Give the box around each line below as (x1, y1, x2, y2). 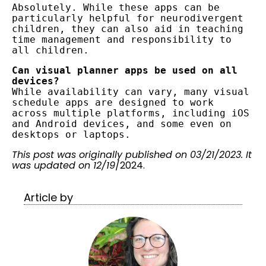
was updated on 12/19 (12, 158, 115, 172)
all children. (12, 44, 89, 56)
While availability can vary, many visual (12, 85, 249, 97)
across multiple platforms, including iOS (12, 107, 249, 119)
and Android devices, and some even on (12, 118, 232, 129)
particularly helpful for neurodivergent (12, 12, 243, 24)
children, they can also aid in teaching (12, 23, 243, 34)
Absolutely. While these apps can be (12, 1, 220, 13)
